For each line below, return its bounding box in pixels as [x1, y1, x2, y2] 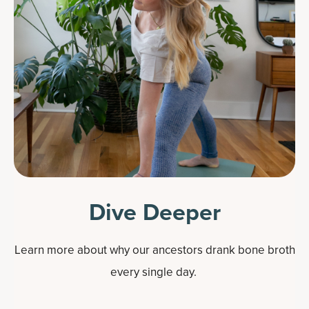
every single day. [110, 263, 199, 281]
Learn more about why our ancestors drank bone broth [14, 241, 295, 259]
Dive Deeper [88, 195, 221, 230]
